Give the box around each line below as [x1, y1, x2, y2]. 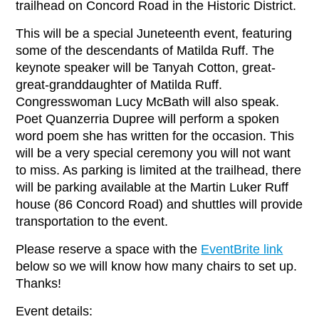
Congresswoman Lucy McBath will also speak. [16, 95, 280, 109]
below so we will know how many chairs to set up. [16, 259, 298, 273]
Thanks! [16, 276, 62, 291]
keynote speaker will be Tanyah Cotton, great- [16, 61, 276, 75]
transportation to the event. [16, 214, 169, 229]
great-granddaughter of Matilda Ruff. [16, 78, 223, 92]
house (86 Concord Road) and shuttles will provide [16, 197, 303, 211]
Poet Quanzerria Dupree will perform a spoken [16, 112, 280, 126]
